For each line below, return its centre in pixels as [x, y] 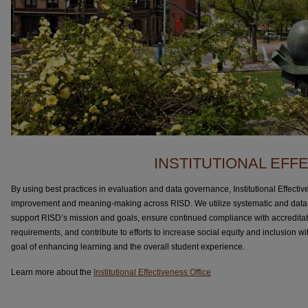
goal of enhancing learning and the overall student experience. [128, 246]
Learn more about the [52, 272]
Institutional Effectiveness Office [152, 272]
